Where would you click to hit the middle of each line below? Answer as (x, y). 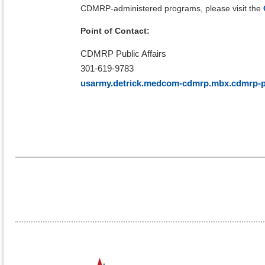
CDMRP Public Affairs (123, 54)
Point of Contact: (115, 31)
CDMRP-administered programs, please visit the (172, 9)
